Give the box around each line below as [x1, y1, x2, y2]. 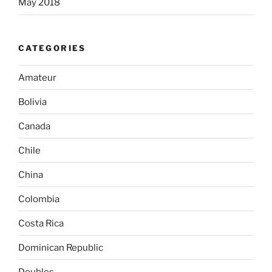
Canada [18, 120, 50, 132]
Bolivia [18, 96, 47, 107]
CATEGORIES [18, 42, 86, 53]
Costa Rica [18, 217, 64, 229]
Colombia [18, 193, 59, 205]
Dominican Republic [18, 242, 103, 253]
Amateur [18, 72, 56, 83]
